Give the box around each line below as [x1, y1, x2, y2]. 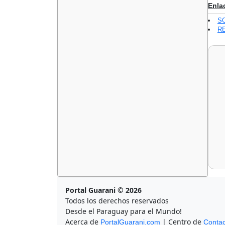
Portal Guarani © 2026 [65, 185, 142, 195]
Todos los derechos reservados [65, 196, 169, 206]
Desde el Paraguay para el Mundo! [65, 206, 182, 216]
